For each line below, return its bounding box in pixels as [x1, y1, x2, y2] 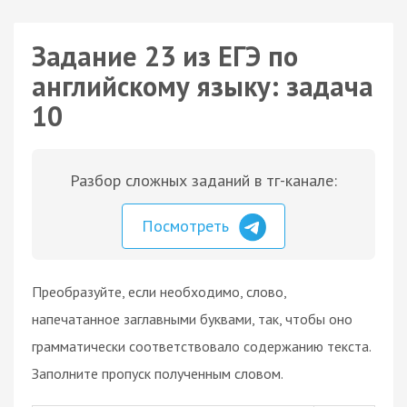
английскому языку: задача [32, 68, 373, 104]
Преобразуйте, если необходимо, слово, [32, 282, 286, 301]
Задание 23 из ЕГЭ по [32, 38, 298, 74]
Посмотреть [142, 215, 233, 236]
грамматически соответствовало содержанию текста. [32, 336, 371, 355]
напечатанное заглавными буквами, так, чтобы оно [32, 309, 352, 328]
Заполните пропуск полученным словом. [32, 363, 283, 382]
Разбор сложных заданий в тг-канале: [70, 170, 337, 191]
